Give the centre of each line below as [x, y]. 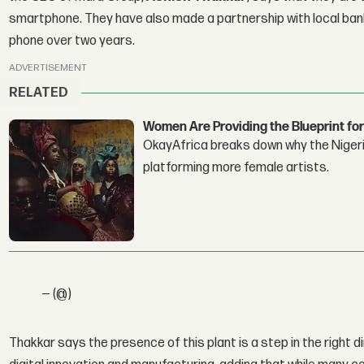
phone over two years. [72, 41]
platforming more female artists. [236, 167]
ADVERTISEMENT [48, 67]
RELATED [39, 93]
